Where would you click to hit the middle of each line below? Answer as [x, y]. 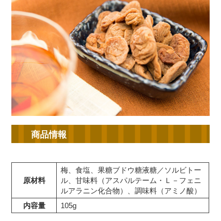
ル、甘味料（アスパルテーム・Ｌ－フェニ [131, 180]
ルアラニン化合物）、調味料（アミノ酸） [131, 190]
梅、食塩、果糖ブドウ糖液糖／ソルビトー [131, 170]
